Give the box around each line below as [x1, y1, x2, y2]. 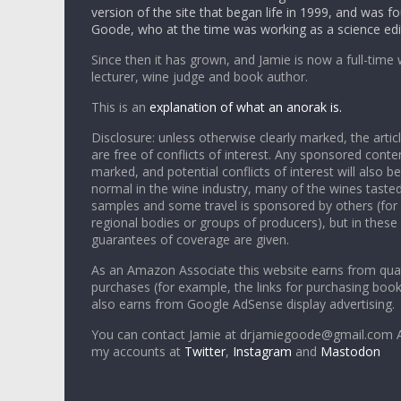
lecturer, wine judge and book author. [91, 68, 308, 86]
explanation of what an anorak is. [149, 98, 342, 116]
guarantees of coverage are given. [91, 231, 289, 249]
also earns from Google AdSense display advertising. [91, 295, 395, 313]
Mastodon [320, 343, 380, 361]
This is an [91, 98, 149, 116]
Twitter [184, 343, 226, 361]
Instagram [233, 343, 295, 361]
